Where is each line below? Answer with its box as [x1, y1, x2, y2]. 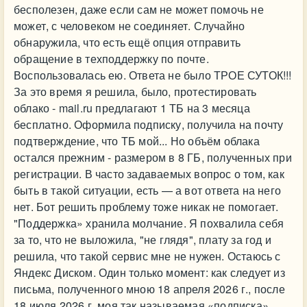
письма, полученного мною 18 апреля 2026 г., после [14, 281, 285, 297]
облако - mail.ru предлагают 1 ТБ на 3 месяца [14, 100, 250, 116]
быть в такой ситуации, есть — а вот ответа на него [14, 182, 282, 198]
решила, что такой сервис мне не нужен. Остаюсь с [14, 248, 281, 264]
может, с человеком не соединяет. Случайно [14, 18, 245, 34]
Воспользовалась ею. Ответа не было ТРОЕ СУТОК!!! [14, 67, 292, 83]
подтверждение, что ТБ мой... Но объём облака [14, 133, 260, 149]
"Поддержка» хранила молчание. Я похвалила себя [14, 215, 284, 231]
